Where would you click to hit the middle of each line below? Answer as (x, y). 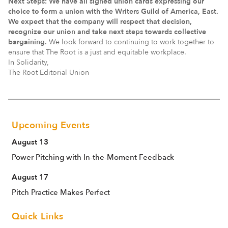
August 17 (30, 177)
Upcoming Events (51, 125)
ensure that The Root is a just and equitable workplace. (97, 52)
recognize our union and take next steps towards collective (107, 32)
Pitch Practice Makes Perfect (61, 192)
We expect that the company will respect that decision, (100, 21)
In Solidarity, (28, 62)
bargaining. (27, 42)
